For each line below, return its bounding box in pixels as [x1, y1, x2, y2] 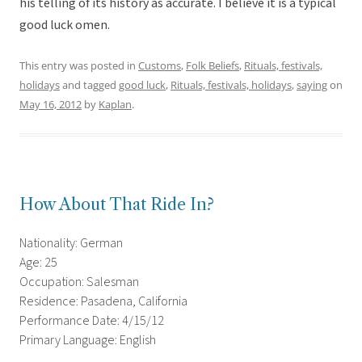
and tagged [60, 78, 119, 93]
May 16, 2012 [19, 97, 82, 112]
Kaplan [99, 97, 132, 112]
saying [297, 78, 327, 93]
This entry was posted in [19, 58, 138, 74]
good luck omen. [19, 16, 110, 35]
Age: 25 [19, 254, 57, 272]
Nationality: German [19, 234, 123, 253]
